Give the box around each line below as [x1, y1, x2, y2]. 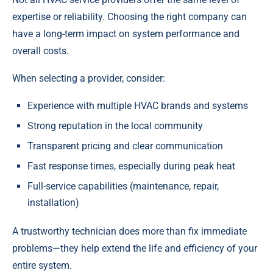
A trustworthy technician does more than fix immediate [12, 225, 247, 238]
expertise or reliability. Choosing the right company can [12, 11, 247, 23]
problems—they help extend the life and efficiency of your [12, 243, 257, 255]
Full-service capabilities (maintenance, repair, [27, 180, 219, 193]
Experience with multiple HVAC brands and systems [27, 100, 248, 112]
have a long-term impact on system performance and [12, 28, 239, 40]
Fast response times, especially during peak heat [27, 160, 235, 172]
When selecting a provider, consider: [12, 73, 165, 85]
